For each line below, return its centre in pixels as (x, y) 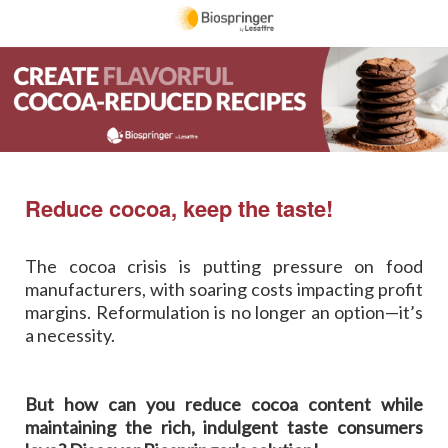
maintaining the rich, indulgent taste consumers (224, 426)
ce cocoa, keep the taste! (206, 207)
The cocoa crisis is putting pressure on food (224, 265)
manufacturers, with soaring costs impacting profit (224, 288)
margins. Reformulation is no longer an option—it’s (224, 311)
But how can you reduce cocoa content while (224, 403)
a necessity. (70, 334)
